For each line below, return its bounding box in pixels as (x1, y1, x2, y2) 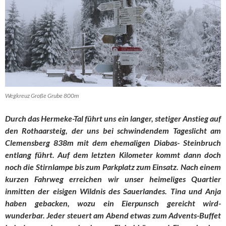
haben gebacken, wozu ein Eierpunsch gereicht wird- (5, 198, 221, 208)
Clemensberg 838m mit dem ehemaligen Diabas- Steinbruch (5, 138, 221, 148)
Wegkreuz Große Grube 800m (5, 92, 79, 100)
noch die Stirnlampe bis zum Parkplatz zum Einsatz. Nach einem (5, 162, 221, 172)
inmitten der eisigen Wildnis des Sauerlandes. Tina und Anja (5, 186, 221, 196)
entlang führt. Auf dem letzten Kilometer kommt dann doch (5, 150, 221, 160)
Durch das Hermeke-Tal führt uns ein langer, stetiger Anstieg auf (5, 114, 221, 124)
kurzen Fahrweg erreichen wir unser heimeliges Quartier (5, 174, 221, 184)
